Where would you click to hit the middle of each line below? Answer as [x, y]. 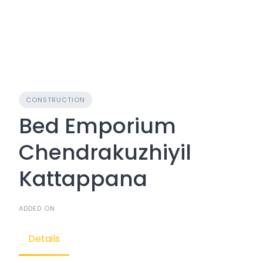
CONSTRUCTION [55, 100]
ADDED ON [37, 208]
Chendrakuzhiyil [105, 152]
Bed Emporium [97, 126]
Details [44, 239]
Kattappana [83, 179]
